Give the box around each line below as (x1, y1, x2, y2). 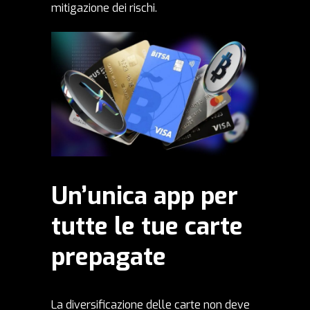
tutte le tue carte (51, 210, 243, 243)
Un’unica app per (51, 180, 238, 212)
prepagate (51, 241, 166, 273)
